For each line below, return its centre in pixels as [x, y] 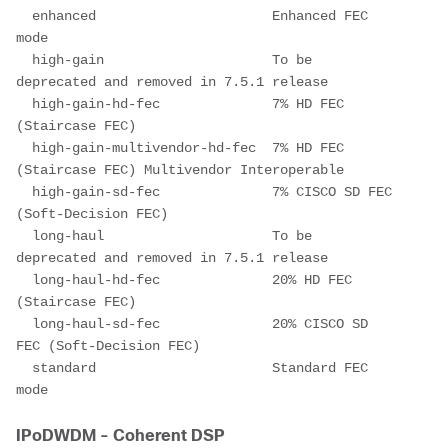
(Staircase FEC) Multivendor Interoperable [180, 169]
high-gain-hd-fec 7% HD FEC [180, 103]
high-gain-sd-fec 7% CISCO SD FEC [204, 191]
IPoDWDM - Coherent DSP [120, 435]
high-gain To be [164, 59]
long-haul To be [164, 235]
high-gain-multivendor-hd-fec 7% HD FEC [180, 147]
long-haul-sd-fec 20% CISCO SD [192, 323]
